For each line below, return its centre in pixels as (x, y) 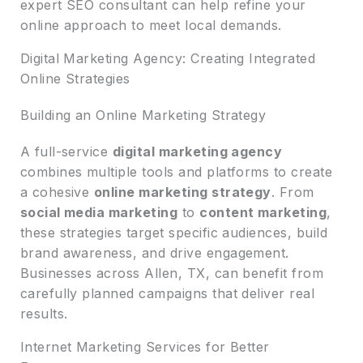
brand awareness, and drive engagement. (154, 252)
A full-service (66, 151)
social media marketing (99, 212)
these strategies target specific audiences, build (174, 232)
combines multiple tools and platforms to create (176, 171)
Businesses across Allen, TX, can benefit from (172, 273)
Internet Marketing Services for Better (145, 346)
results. (44, 313)
